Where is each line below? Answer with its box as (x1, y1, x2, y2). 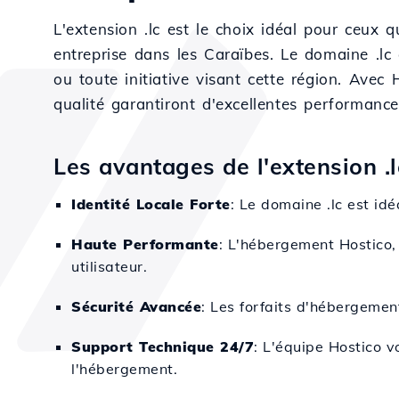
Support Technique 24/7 (71, 338, 254, 355)
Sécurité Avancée (71, 297, 201, 315)
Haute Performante (71, 235, 219, 253)
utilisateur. (71, 257, 147, 275)
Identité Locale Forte (71, 195, 231, 213)
